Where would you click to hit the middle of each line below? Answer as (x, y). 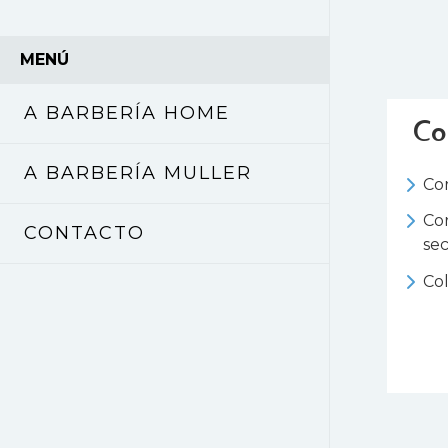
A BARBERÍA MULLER (138, 172)
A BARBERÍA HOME (127, 112)
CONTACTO (84, 232)
